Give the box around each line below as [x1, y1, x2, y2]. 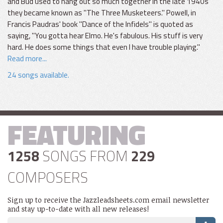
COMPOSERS [7, 166, 88, 188]
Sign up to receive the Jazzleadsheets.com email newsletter [7, 195, 209, 205]
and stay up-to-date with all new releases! [7, 204, 149, 214]
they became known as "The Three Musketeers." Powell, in [7, 7, 196, 18]
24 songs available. [7, 69, 69, 81]
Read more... [7, 53, 47, 64]
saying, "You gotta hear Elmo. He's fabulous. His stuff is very [7, 30, 203, 41]
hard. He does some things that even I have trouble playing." [7, 41, 200, 53]
